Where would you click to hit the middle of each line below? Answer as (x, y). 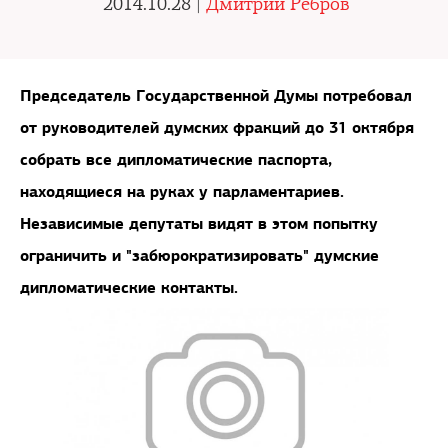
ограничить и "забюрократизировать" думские (199, 255)
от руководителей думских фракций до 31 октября (217, 127)
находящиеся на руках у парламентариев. (182, 191)
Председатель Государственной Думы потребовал (216, 95)
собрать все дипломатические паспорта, (176, 159)
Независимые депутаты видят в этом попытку (199, 223)
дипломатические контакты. (129, 287)
